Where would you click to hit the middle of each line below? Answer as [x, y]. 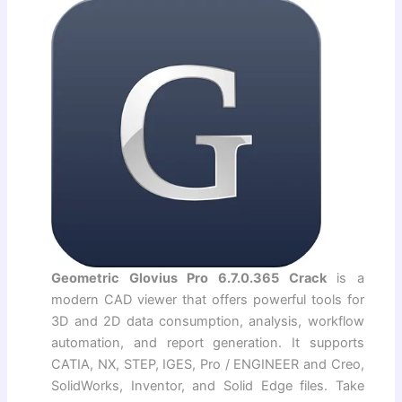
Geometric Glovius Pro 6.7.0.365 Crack [189, 278]
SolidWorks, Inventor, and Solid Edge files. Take [208, 385]
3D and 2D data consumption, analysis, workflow [208, 321]
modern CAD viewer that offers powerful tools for [208, 299]
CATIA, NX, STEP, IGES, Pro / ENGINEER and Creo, [208, 364]
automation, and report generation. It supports [208, 342]
